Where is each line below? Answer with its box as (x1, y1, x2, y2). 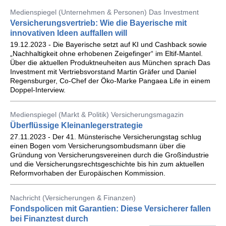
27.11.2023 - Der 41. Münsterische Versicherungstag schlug (10, 133, 201, 141)
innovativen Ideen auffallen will (10, 29, 127, 37)
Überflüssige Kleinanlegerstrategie (10, 121, 143, 130)
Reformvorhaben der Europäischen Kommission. (10, 169, 165, 177)
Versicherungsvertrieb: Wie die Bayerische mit (10, 19, 187, 27)
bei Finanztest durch (10, 214, 88, 223)
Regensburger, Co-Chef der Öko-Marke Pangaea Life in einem (10, 77, 210, 85)
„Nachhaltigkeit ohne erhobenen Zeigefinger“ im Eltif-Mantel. (10, 49, 203, 58)
